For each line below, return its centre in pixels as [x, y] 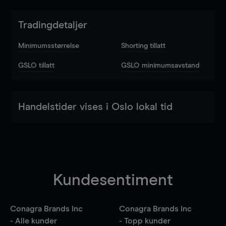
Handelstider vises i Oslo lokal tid [95, 107]
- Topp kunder [145, 221]
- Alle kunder [34, 221]
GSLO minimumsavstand [160, 65]
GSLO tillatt [36, 65]
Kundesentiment [113, 180]
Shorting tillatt [143, 46]
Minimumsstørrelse [49, 46]
